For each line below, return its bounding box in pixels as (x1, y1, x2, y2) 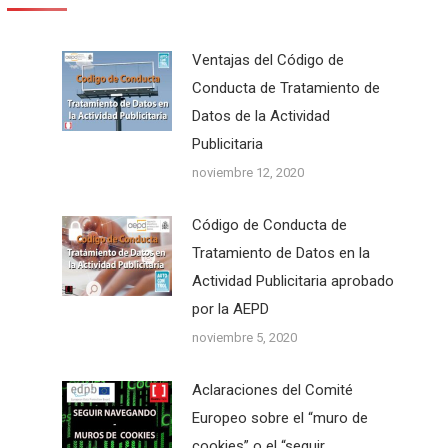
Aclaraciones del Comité (191, 381, 353, 399)
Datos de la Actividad (191, 107, 330, 125)
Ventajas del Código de (191, 51, 344, 69)
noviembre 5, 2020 (191, 330, 297, 345)
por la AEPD (191, 300, 269, 318)
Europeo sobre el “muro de (191, 409, 368, 427)
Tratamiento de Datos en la (191, 244, 370, 262)
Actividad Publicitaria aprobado (191, 272, 394, 290)
